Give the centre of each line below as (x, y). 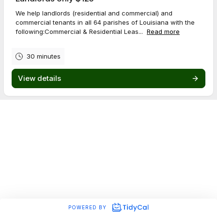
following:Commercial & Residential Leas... (80, 31)
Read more (163, 31)
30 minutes (44, 56)
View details (39, 78)
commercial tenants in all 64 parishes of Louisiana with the (105, 22)
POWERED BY (89, 207)
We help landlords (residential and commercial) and (94, 13)
